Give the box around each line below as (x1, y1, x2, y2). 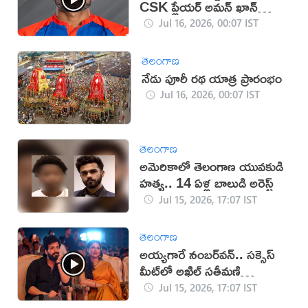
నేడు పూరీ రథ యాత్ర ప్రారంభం (141, 65, 282, 91)
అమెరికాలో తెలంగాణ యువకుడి (140, 153, 284, 179)
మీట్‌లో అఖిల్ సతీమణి (140, 258, 241, 284)
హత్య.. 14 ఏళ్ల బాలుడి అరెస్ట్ (140, 170, 274, 196)
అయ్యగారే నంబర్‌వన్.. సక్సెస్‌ (140, 241, 276, 267)
